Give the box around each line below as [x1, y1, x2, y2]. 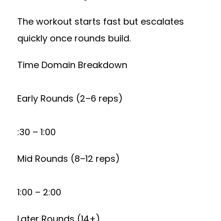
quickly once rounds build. [17, 32, 131, 44]
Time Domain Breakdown [17, 59, 127, 71]
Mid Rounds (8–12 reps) [17, 152, 120, 165]
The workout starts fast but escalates [17, 15, 184, 28]
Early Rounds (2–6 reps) [17, 92, 123, 105]
